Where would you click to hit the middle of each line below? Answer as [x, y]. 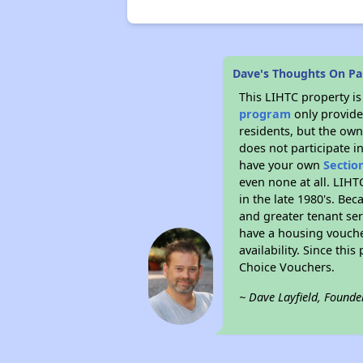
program [265, 114]
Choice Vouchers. [287, 267]
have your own [282, 165]
